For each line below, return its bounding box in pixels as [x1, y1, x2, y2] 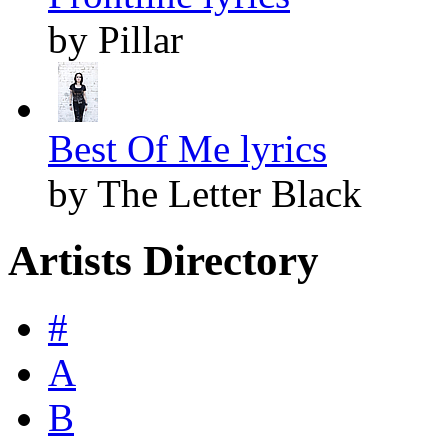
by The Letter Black [48, 171, 362, 215]
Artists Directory [8, 236, 319, 284]
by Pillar [48, 17, 183, 61]
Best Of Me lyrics [48, 126, 327, 170]
